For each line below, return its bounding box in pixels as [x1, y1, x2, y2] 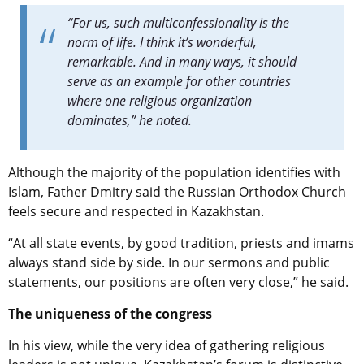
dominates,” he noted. [67, 111, 192, 130]
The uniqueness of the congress [8, 305, 212, 323]
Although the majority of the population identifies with [8, 163, 340, 182]
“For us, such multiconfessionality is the [67, 14, 289, 32]
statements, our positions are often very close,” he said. [8, 273, 349, 292]
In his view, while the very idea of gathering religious [8, 336, 325, 355]
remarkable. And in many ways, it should [67, 53, 297, 71]
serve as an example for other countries [67, 72, 291, 91]
